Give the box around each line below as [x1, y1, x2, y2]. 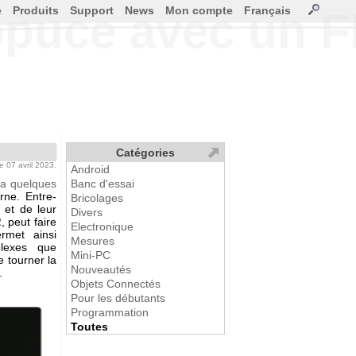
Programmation [71, 306, 149, 319]
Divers [71, 206, 103, 219]
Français [244, 4, 291, 17]
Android [71, 163, 110, 176]
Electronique [71, 220, 133, 233]
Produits [13, 4, 59, 17]
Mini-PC [71, 249, 110, 261]
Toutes [71, 320, 108, 333]
